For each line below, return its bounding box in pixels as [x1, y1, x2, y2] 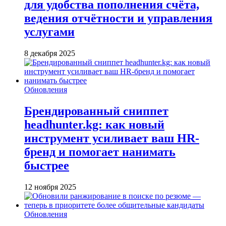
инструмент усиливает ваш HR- [24, 132, 199, 145]
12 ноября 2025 [24, 183, 76, 192]
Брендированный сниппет [24, 104, 168, 118]
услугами [24, 25, 75, 39]
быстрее [24, 159, 69, 173]
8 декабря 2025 [24, 49, 75, 58]
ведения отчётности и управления [24, 12, 212, 25]
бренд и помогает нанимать [24, 145, 176, 159]
